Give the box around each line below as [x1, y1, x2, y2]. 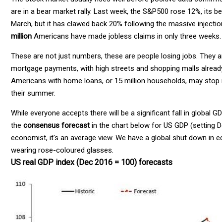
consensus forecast [23, 120, 90, 130]
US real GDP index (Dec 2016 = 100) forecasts [11, 157, 172, 167]
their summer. [11, 88, 55, 98]
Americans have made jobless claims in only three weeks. [32, 31, 221, 41]
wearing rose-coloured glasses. [11, 145, 113, 155]
